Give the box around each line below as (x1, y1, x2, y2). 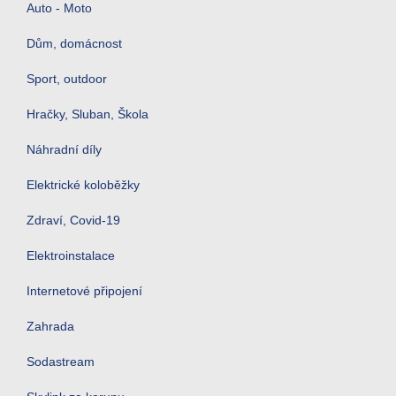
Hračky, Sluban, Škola (27, 107, 148, 121)
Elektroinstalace (27, 248, 115, 263)
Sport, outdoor (27, 72, 107, 86)
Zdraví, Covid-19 (27, 213, 120, 227)
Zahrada (27, 319, 74, 333)
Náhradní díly (27, 142, 102, 156)
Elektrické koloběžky (27, 178, 140, 192)
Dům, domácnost (27, 36, 122, 50)
